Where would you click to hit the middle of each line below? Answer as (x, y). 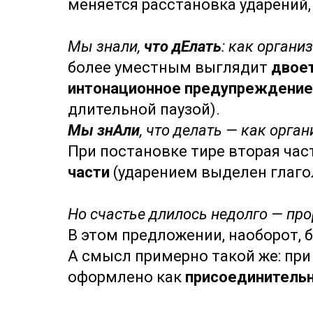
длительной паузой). (144, 109)
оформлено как (126, 277)
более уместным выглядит (169, 67)
